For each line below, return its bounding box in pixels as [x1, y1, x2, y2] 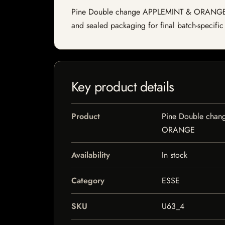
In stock [161, 149, 187, 161]
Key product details [71, 77, 174, 96]
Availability [71, 149, 110, 161]
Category [71, 175, 104, 186]
